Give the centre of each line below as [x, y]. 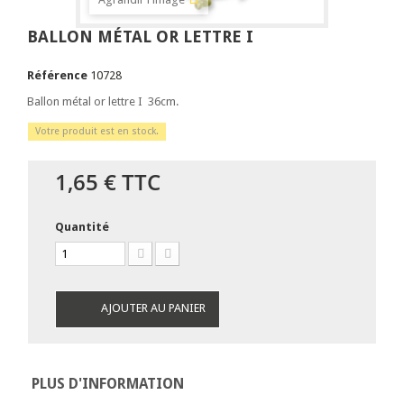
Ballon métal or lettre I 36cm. [103, 101]
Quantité [82, 227]
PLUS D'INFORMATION [108, 384]
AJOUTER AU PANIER [153, 308]
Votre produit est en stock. [97, 131]
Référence [57, 75]
